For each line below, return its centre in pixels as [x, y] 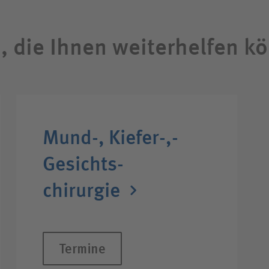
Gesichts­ [83, 164]
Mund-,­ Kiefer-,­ [110, 138]
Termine [82, 248]
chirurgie [81, 190]
